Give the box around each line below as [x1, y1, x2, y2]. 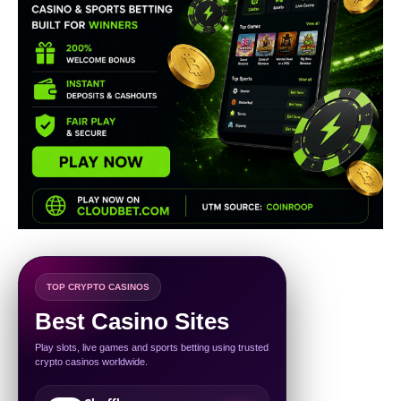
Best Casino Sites [35, 307, 229, 335]
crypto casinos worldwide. [35, 355, 148, 367]
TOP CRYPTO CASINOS [47, 281, 149, 292]
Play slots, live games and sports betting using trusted [35, 341, 269, 353]
